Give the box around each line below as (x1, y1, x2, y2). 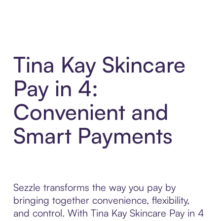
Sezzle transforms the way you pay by (13, 181, 176, 194)
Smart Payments (13, 122, 173, 149)
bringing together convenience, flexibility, (13, 194, 189, 207)
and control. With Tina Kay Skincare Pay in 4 (13, 207, 204, 220)
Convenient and (13, 98, 168, 126)
